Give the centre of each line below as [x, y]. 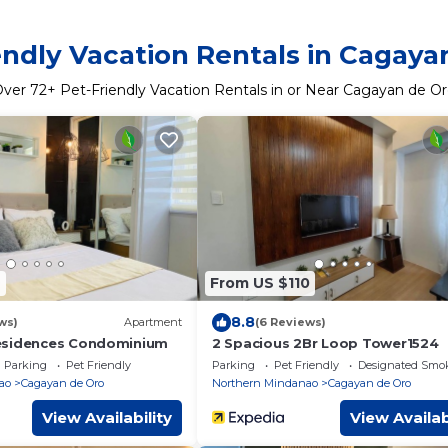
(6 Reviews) [290, 322]
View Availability [107, 417]
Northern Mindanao [265, 382]
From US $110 [260, 283]
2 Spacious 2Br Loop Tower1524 [325, 342]
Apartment [153, 322]
